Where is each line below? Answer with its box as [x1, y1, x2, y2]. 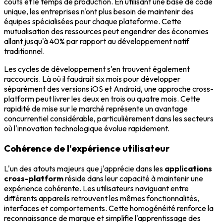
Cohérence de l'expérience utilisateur [4, 142, 169, 155]
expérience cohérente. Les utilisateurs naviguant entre [4, 183, 189, 194]
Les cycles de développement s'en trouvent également [4, 63, 190, 74]
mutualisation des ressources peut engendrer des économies [4, 26, 209, 36]
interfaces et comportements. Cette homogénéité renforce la [4, 203, 214, 214]
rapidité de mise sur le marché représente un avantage [4, 103, 188, 113]
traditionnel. [4, 46, 45, 56]
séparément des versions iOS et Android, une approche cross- [4, 83, 214, 94]
